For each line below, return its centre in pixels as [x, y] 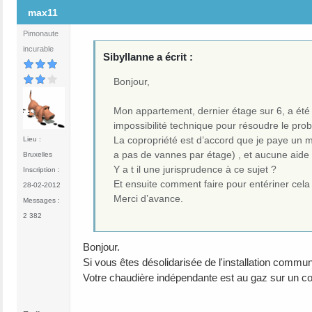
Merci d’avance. [149, 198]
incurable [38, 49]
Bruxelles [38, 154]
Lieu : [32, 139]
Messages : [41, 200]
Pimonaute [41, 33]
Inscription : [41, 170]
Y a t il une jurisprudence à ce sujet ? [195, 169]
